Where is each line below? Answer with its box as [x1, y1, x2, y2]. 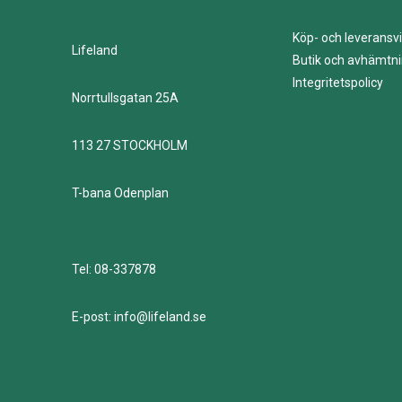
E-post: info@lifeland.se [72, 310, 206, 325]
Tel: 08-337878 [72, 262, 156, 277]
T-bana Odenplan [72, 186, 169, 201]
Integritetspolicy [293, 75, 384, 91]
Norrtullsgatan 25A [72, 91, 179, 106]
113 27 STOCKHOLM [72, 138, 188, 153]
